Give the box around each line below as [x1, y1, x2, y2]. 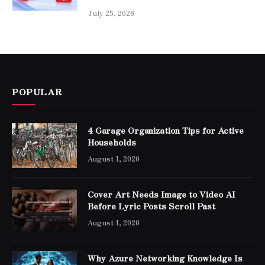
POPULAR [12, 85, 62, 98]
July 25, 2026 [88, 7, 134, 18]
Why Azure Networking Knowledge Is [88, 251, 243, 264]
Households [88, 135, 136, 148]
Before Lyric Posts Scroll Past [88, 199, 215, 212]
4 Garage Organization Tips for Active [88, 124, 244, 136]
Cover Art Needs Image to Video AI [88, 188, 235, 200]
